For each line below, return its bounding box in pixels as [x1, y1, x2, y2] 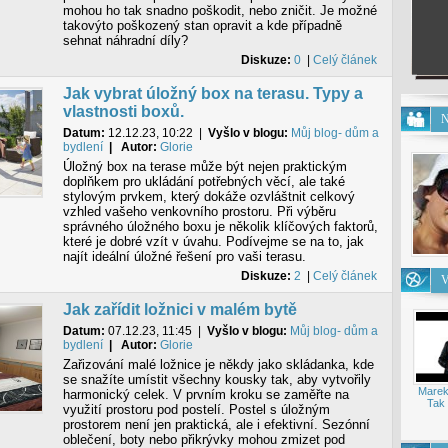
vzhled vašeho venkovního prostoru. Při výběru [62, 204, 336, 219]
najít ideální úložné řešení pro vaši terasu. [62, 249, 306, 264]
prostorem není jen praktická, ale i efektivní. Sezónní [62, 417, 370, 432]
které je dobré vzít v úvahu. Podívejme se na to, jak [62, 234, 364, 249]
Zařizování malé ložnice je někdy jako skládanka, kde [62, 357, 374, 372]
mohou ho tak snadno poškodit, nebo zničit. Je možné [62, 3, 377, 18]
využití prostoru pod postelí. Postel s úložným [62, 402, 330, 417]
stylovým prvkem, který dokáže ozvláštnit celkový [62, 189, 355, 204]
